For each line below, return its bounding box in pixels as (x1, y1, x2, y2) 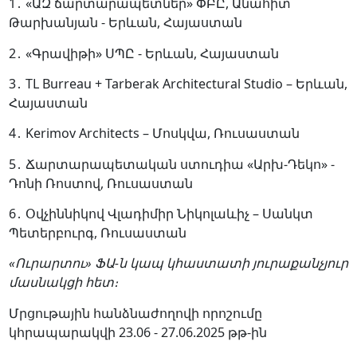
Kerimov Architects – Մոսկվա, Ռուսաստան (25, 124, 300, 143)
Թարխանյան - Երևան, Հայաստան (8, 14, 242, 32)
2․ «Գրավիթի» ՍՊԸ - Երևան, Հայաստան (8, 44, 279, 62)
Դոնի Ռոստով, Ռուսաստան (8, 174, 193, 192)
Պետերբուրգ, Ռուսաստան (8, 223, 186, 241)
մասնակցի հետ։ (8, 273, 118, 292)
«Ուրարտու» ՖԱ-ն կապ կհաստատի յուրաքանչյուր (8, 254, 348, 273)
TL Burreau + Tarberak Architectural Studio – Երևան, (25, 75, 347, 92)
